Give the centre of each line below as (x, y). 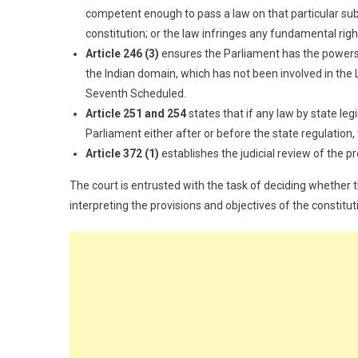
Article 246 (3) (122, 53)
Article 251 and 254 (136, 113)
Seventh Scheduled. (136, 93)
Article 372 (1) (122, 153)
